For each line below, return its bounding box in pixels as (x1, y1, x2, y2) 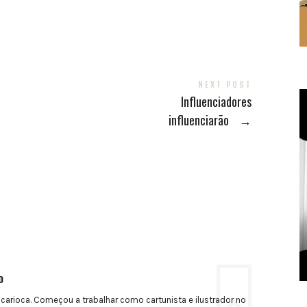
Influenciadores (180, 93, 251, 111)
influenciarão (169, 111, 232, 130)
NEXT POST (197, 80, 251, 90)
